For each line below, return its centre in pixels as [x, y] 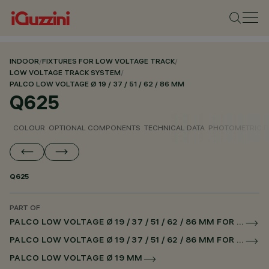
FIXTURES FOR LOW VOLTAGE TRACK [108, 62]
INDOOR [24, 62]
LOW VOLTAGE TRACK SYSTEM [65, 74]
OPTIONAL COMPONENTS [95, 128]
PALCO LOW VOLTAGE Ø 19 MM [76, 259]
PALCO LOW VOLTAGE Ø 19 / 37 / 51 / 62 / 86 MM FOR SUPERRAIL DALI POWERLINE [240, 241]
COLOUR [29, 128]
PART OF [25, 209]
